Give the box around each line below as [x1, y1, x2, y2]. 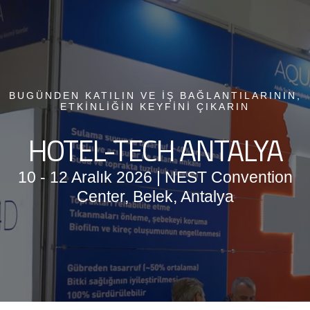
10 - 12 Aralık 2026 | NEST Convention [17, 167, 293, 186]
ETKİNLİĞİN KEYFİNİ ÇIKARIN [60, 100, 250, 112]
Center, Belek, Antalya [76, 187, 234, 206]
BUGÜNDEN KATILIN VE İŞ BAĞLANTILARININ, [8, 89, 302, 101]
